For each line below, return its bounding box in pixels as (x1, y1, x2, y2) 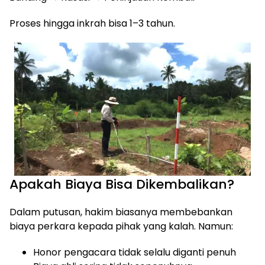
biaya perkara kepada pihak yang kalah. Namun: (9, 219, 233, 233)
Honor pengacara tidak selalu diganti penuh (33, 245, 236, 259)
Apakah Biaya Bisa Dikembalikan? (9, 175, 234, 193)
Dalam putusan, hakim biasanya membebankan (9, 205, 232, 219)
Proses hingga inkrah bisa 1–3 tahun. (9, 17, 175, 30)
